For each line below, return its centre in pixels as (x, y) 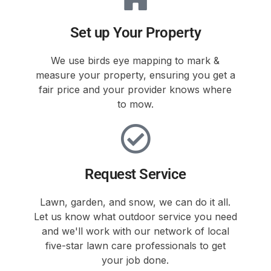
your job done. (135, 260)
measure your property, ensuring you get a (135, 75)
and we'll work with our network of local (135, 231)
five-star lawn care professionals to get (135, 245)
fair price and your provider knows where (135, 89)
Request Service (135, 174)
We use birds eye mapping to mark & (135, 60)
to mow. (135, 104)
